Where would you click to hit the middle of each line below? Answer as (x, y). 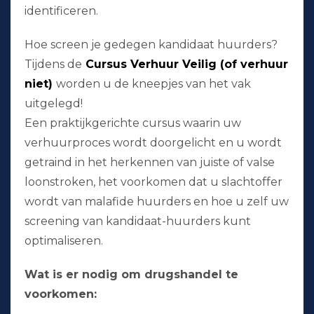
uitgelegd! (54, 104)
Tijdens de (53, 64)
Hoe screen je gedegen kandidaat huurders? (151, 45)
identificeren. (61, 11)
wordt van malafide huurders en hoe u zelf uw (157, 202)
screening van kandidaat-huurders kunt (138, 221)
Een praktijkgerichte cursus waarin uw (133, 123)
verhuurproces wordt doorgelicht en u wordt (153, 143)
